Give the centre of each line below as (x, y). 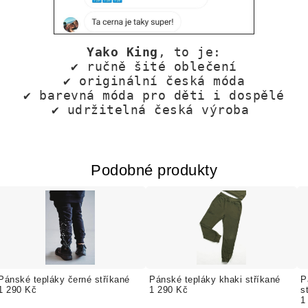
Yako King (122, 52)
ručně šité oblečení (162, 66)
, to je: (189, 52)
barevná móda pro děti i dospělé (162, 95)
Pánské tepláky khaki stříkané (215, 279)
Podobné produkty (154, 170)
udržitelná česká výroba (162, 109)
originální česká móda (162, 80)
